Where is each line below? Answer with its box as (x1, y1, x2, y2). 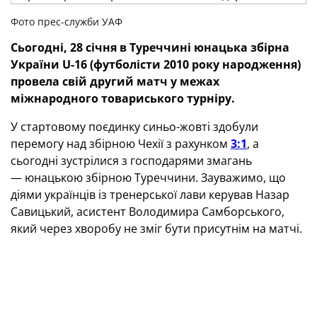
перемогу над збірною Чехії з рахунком (11, 136, 231, 151)
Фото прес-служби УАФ (11, 15, 122, 28)
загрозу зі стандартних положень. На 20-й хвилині (11, 300, 288, 316)
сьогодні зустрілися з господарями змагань (11, 153, 252, 168)
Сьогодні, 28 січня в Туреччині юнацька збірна (11, 40, 289, 55)
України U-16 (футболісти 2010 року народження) (11, 57, 301, 72)
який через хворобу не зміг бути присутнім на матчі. (11, 221, 302, 236)
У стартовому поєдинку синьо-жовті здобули (11, 119, 258, 134)
